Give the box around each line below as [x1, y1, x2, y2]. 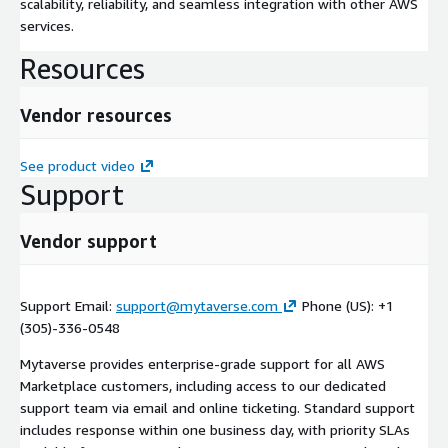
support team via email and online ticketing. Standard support [20, 398, 415, 416]
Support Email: [20, 296, 116, 314]
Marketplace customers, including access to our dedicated [20, 376, 386, 394]
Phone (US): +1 [298, 296, 394, 314]
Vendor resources [20, 103, 172, 126]
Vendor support [20, 229, 157, 252]
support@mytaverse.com [116, 296, 278, 314]
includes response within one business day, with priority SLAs [20, 420, 410, 438]
